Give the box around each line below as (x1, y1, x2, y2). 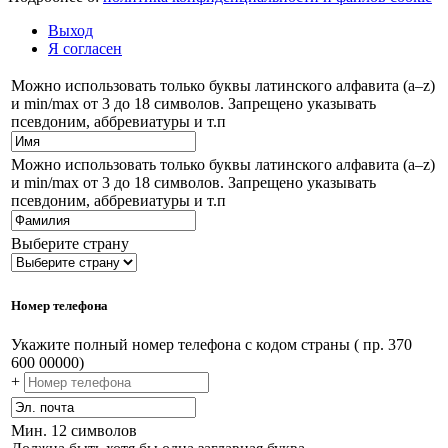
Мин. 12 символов (11, 421, 137, 439)
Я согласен (48, 39, 122, 57)
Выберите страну (11, 234, 129, 252)
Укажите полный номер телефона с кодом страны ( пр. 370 (11, 336, 412, 354)
